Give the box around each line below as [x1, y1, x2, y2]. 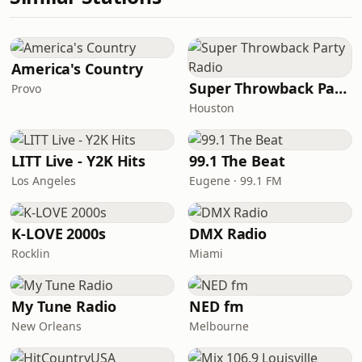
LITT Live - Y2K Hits [11, 151, 146, 170]
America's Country [11, 59, 143, 78]
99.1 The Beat [189, 151, 285, 170]
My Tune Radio [11, 297, 116, 316]
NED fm [189, 297, 244, 316]
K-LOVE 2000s [11, 224, 106, 243]
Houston [189, 100, 234, 116]
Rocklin [11, 246, 50, 261]
